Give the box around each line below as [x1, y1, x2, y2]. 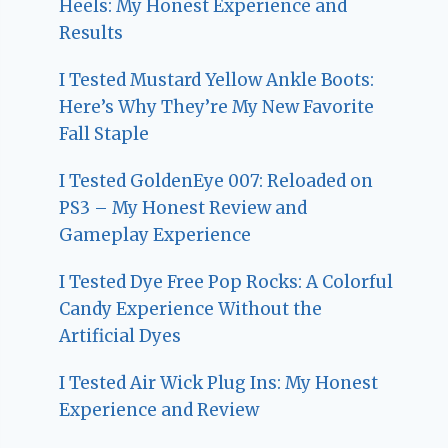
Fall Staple [59, 123, 150, 146]
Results [59, 22, 124, 45]
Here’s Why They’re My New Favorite [59, 96, 375, 119]
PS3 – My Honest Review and [59, 197, 308, 220]
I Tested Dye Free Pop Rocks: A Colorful [59, 271, 394, 294]
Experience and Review [59, 399, 260, 422]
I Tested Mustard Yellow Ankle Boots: [59, 69, 375, 92]
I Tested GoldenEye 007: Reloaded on [59, 170, 374, 193]
